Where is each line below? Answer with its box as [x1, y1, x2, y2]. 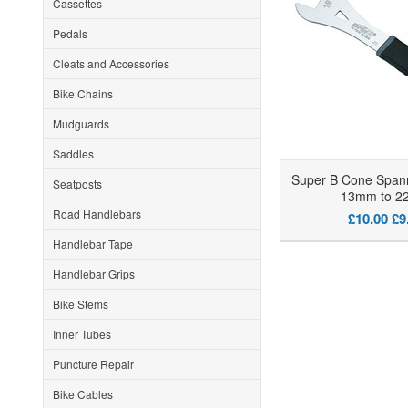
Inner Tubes [53, 326, 111, 342]
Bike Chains [53, 86, 113, 101]
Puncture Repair [53, 356, 134, 372]
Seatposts [53, 176, 102, 191]
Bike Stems [53, 296, 108, 311]
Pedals [53, 25, 87, 41]
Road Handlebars [53, 206, 141, 221]
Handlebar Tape [53, 236, 133, 251]
